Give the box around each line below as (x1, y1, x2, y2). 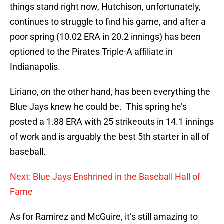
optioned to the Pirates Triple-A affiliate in (10, 46, 173, 57)
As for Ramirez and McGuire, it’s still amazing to (10, 211, 198, 222)
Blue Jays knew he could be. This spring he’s (10, 101, 187, 112)
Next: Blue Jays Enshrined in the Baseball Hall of (10, 171, 200, 182)
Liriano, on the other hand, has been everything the (10, 86, 210, 97)
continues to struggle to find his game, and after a (10, 16, 206, 27)
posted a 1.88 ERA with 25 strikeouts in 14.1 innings (10, 116, 214, 127)
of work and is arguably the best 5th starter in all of (10, 131, 209, 142)
